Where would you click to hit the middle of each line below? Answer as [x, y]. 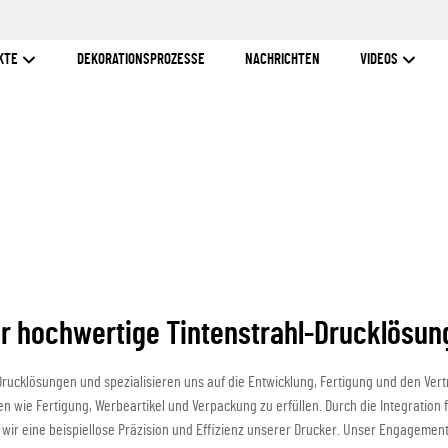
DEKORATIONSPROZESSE [141, 59]
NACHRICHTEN [283, 59]
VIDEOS [381, 59]
